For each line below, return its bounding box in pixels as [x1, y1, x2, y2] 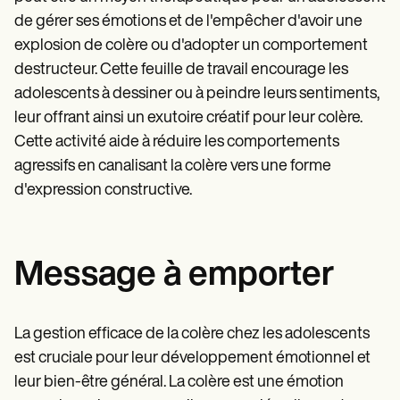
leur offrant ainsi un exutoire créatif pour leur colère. [14, 109, 362, 127]
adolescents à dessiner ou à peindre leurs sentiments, [14, 85, 379, 103]
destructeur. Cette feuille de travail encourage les [14, 61, 348, 79]
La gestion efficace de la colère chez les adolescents [14, 325, 370, 343]
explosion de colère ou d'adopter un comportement [14, 37, 368, 54]
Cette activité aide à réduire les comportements [14, 133, 339, 151]
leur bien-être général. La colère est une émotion [14, 373, 344, 391]
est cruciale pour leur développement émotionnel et [14, 349, 371, 367]
